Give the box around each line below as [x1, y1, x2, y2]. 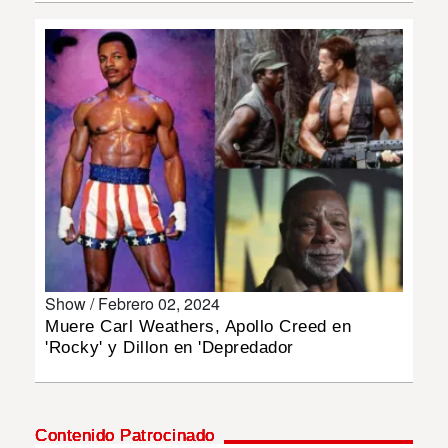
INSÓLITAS [15, 29, 88, 45]
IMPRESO [15, 143, 79, 159]
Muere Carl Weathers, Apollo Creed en [45, 316, 351, 336]
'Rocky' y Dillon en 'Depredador [45, 337, 294, 357]
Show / [45, 291, 98, 315]
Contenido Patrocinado [35, 425, 215, 445]
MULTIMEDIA [15, 86, 102, 102]
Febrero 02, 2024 [98, 291, 220, 315]
